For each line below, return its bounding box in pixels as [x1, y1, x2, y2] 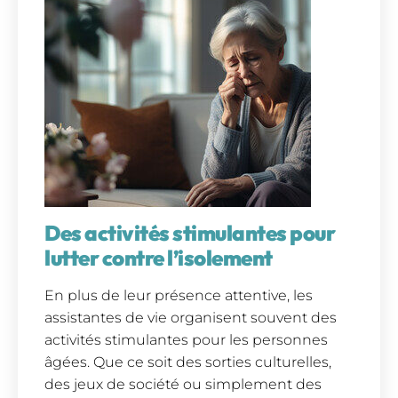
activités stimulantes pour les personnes [44, 330, 328, 348]
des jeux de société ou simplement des [44, 375, 322, 393]
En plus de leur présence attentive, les [44, 286, 313, 304]
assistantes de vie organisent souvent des [44, 308, 337, 326]
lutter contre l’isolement [44, 243, 273, 271]
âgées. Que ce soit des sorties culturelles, [44, 353, 331, 370]
